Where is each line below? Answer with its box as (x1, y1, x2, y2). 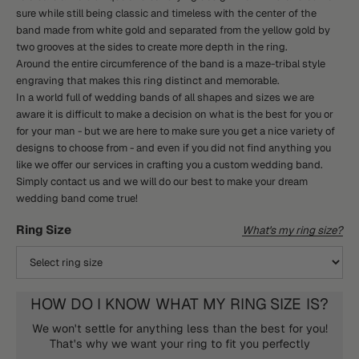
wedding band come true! (16, 192, 138, 206)
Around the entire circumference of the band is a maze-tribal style (16, 57, 325, 71)
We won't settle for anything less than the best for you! (31, 321, 328, 336)
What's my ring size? (242, 223, 343, 238)
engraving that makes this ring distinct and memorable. (16, 74, 280, 88)
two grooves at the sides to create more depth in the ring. (16, 40, 288, 54)
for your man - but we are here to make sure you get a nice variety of (16, 124, 335, 139)
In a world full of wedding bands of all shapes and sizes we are (16, 91, 314, 105)
